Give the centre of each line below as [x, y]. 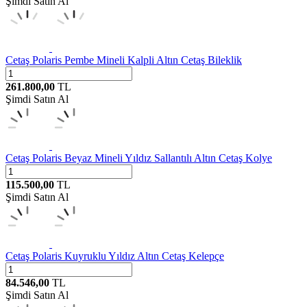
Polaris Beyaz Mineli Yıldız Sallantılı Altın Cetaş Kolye [152, 158]
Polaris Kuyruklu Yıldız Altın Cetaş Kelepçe [128, 256]
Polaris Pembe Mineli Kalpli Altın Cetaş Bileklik [137, 60]
